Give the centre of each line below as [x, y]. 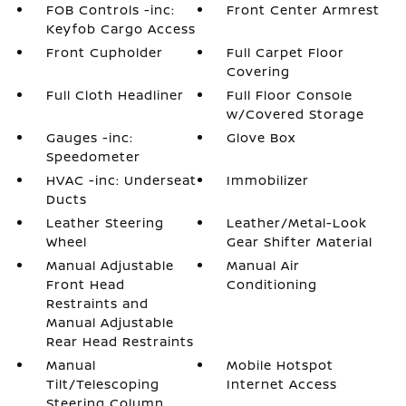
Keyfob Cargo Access [121, 29]
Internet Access [282, 384]
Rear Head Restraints [120, 341]
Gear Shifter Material [300, 242]
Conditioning [272, 284]
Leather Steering [105, 222]
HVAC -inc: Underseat [121, 180]
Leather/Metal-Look [297, 222]
